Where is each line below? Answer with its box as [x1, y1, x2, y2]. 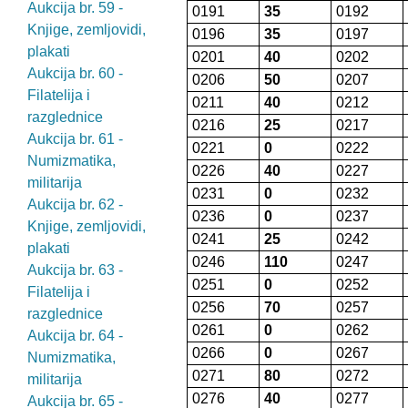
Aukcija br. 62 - [27, 197, 123, 212]
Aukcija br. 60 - [27, 66, 123, 81]
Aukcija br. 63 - [27, 262, 123, 278]
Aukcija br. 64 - [27, 328, 123, 343]
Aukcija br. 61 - [27, 131, 123, 147]
